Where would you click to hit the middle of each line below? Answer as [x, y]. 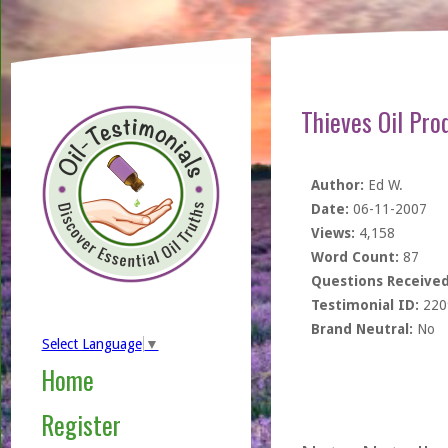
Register [80, 425]
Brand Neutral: [361, 329]
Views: [332, 233]
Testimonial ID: [364, 305]
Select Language [91, 344]
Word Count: [354, 257]
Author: [337, 185]
